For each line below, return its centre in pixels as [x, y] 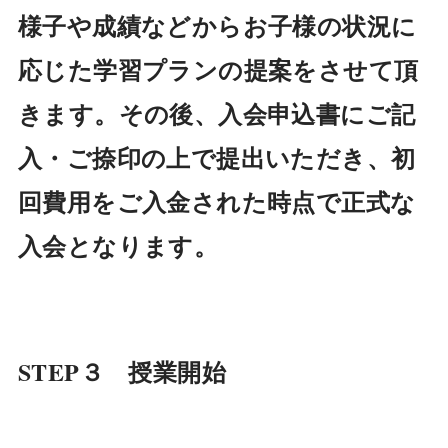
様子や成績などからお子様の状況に [217, 25]
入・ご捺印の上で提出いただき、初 [216, 157]
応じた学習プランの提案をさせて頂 [218, 69]
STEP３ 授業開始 [122, 371]
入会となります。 [118, 245]
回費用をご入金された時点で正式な [216, 201]
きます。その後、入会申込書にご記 [216, 113]
